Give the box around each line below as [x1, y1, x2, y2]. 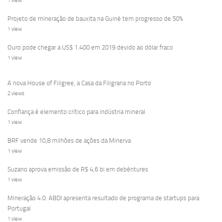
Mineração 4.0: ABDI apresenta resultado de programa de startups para [7, 194, 199, 202]
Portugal [7, 204, 31, 212]
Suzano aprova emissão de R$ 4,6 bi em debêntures [7, 165, 148, 173]
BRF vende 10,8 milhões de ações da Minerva [7, 136, 131, 144]
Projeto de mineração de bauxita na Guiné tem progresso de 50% [7, 14, 183, 22]
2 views [7, 90, 24, 97]
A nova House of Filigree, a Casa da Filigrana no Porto [7, 79, 151, 87]
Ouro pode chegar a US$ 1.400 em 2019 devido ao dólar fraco [7, 43, 173, 51]
